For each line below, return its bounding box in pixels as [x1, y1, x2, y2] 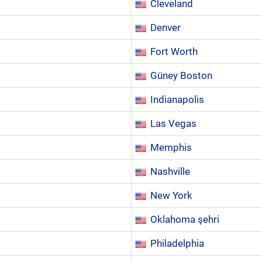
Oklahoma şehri [150, 213, 219, 225]
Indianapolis [150, 94, 204, 105]
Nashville [150, 166, 190, 177]
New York [150, 189, 192, 201]
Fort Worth [150, 46, 198, 57]
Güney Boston [150, 70, 212, 81]
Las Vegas [150, 118, 196, 129]
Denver [150, 22, 181, 33]
